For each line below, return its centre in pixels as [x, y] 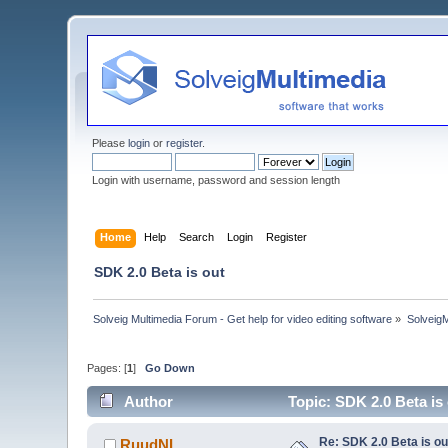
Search [196, 236]
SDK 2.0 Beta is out [160, 271]
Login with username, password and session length [216, 180]
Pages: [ [107, 368]
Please [110, 143]
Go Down [170, 368]
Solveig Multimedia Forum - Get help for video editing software [243, 318]
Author [148, 401]
